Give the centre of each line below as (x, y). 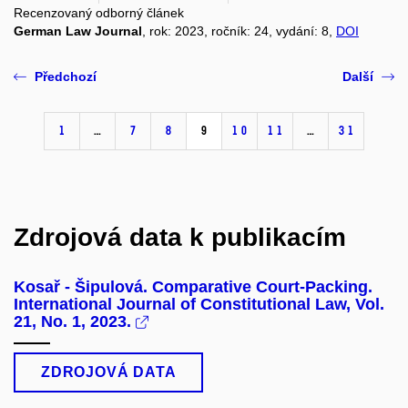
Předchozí (66, 77)
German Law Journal (78, 31)
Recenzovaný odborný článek (99, 13)
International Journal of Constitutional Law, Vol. (199, 305)
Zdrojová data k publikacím (180, 238)
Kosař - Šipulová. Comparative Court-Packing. (193, 287)
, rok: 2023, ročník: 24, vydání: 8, (239, 31)
